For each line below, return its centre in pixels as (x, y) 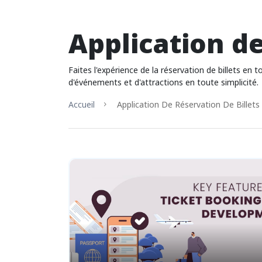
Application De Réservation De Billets (187, 104)
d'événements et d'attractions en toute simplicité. (163, 82)
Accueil (82, 104)
